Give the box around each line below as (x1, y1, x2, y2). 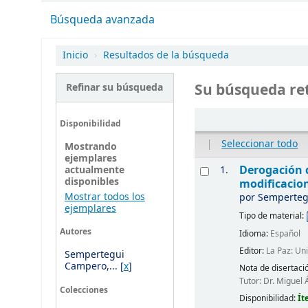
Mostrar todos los (64, 189, 145, 204)
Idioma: (239, 227, 271, 240)
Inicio (63, 47, 88, 63)
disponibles (64, 174, 119, 189)
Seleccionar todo (221, 137, 298, 152)
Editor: (239, 244, 267, 257)
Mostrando (64, 139, 117, 154)
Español (270, 227, 301, 240)
